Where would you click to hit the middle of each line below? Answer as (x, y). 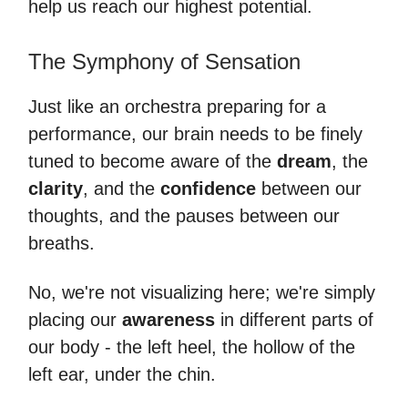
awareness (168, 320)
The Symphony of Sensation (164, 61)
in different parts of (294, 320)
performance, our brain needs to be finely (195, 134)
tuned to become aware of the (153, 161)
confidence (205, 189)
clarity (56, 189)
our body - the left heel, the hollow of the (192, 347)
